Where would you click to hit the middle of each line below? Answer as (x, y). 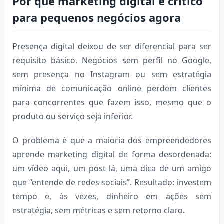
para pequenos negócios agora (97, 17)
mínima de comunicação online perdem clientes (112, 88)
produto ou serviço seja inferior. (73, 116)
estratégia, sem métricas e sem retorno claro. (99, 210)
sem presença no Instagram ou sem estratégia (112, 74)
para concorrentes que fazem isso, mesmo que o (112, 102)
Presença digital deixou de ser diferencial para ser (112, 46)
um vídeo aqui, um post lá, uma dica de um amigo (112, 168)
